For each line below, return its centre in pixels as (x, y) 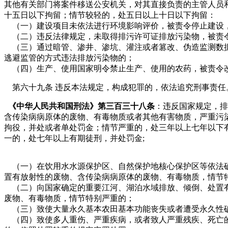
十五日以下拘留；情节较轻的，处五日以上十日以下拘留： (110, 15)
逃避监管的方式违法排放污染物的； (69, 58)
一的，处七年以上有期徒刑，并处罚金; (74, 138)
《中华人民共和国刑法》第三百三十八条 (80, 106)
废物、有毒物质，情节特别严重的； (69, 198)
